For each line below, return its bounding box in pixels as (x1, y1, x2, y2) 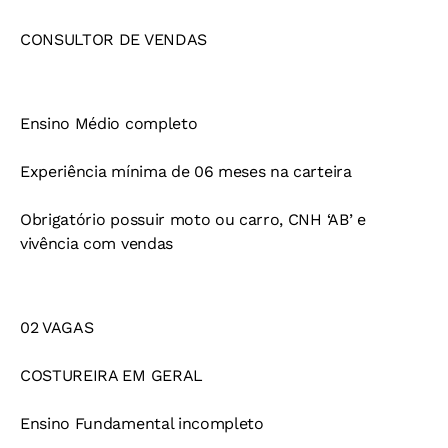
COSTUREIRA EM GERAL (20, 366, 203, 386)
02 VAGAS (20, 318, 94, 338)
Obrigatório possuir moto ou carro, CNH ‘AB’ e (20, 210, 366, 230)
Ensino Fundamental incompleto (20, 414, 264, 434)
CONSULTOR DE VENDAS (20, 30, 207, 50)
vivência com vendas (20, 234, 173, 254)
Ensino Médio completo (20, 114, 198, 134)
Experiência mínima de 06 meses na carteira (20, 162, 352, 182)
